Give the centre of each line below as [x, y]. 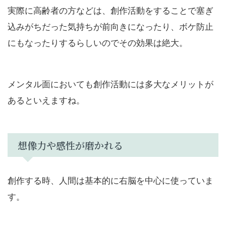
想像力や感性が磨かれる [70, 145]
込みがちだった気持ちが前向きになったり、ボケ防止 [110, 26]
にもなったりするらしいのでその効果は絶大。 [98, 42]
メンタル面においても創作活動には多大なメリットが [110, 83]
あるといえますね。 [46, 99]
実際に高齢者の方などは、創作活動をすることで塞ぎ [110, 10]
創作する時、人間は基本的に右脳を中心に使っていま [110, 180]
